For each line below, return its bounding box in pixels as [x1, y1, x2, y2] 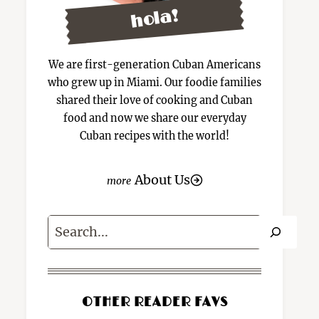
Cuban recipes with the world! [80, 130, 229, 142]
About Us [134, 172, 190, 188]
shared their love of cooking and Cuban [56, 94, 253, 107]
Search [47, 217, 90, 234]
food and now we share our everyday [63, 112, 246, 125]
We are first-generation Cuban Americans [48, 58, 261, 71]
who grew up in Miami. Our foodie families [48, 76, 261, 89]
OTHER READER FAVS [81, 295, 228, 311]
